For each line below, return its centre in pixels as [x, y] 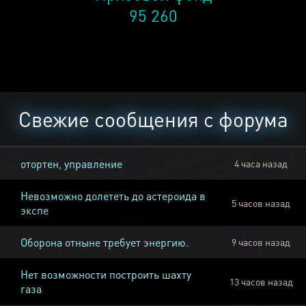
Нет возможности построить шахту [106, 275]
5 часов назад [261, 203]
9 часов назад [261, 242]
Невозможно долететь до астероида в [113, 196]
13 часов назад [261, 282]
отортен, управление [71, 164]
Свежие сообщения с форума [153, 119]
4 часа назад [261, 164]
